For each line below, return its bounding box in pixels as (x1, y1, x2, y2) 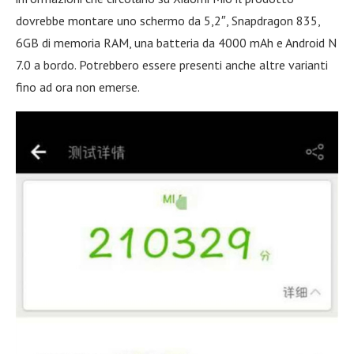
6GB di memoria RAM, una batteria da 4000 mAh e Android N (16, 34, 337, 51)
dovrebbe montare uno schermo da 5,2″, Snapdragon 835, (16, 12, 320, 28)
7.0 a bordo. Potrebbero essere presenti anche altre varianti (16, 56, 328, 73)
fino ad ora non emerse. (16, 78, 140, 95)
